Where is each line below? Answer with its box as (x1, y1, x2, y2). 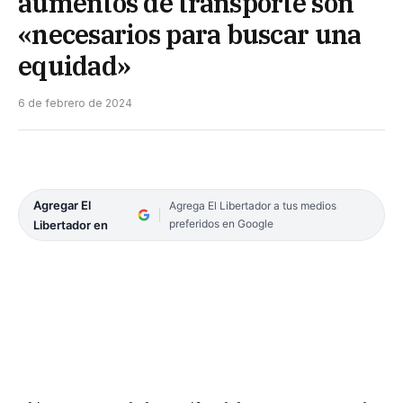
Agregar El (33, 198, 91, 213)
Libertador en (33, 218, 108, 233)
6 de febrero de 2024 (18, 96, 132, 111)
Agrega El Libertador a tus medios (168, 199, 336, 213)
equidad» (18, 49, 131, 84)
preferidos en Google (168, 217, 273, 231)
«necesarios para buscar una (18, 17, 362, 52)
